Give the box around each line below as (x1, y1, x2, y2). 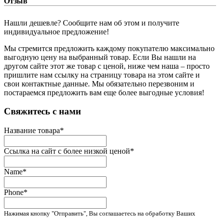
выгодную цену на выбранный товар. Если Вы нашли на (4, 53, 196, 61)
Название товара (4, 126, 60, 135)
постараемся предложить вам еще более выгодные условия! (4, 88, 204, 97)
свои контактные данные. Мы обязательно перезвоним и (4, 79, 194, 88)
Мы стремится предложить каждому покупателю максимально (4, 44, 215, 53)
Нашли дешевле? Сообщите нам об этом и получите (4, 18, 179, 27)
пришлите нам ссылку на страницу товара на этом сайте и (4, 70, 200, 79)
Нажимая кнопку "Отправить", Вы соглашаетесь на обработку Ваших (4, 210, 195, 218)
